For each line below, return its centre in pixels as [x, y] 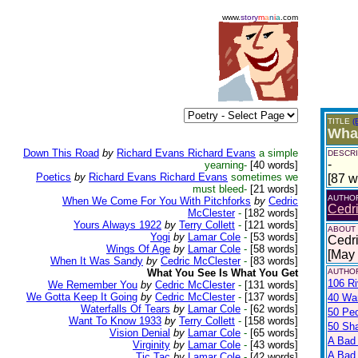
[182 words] [270, 213]
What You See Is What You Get [223, 273]
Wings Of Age [138, 249]
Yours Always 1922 [117, 225]
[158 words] [270, 321]
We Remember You [93, 285]
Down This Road [61, 153]
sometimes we [265, 177]
